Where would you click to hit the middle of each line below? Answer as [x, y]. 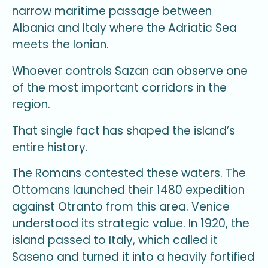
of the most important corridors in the [119, 87]
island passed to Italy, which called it [115, 240]
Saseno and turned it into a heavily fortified [133, 257]
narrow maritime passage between [112, 11]
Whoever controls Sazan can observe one [130, 71]
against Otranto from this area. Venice [121, 207]
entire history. [50, 147]
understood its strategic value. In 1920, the [131, 224]
